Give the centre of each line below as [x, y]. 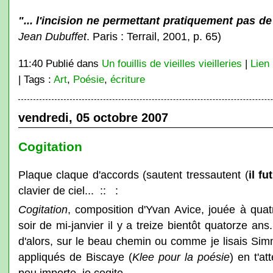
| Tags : [36, 79]
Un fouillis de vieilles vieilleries [172, 63]
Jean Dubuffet [52, 36]
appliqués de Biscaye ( [75, 257]
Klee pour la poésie [181, 257]
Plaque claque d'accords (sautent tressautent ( [133, 175]
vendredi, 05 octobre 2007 [93, 118]
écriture [127, 79]
